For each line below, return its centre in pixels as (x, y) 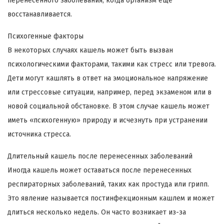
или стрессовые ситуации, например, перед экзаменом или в (109, 92)
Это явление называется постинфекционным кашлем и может (111, 198)
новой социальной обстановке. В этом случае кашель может (108, 106)
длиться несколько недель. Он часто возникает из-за (97, 212)
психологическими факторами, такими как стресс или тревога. (112, 64)
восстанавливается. (40, 14)
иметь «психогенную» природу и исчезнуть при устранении (107, 120)
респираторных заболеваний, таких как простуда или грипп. (108, 184)
